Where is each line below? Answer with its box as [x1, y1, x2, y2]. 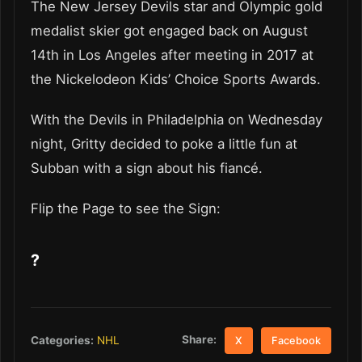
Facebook [271, 334, 322, 347]
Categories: [31, 333, 94, 347]
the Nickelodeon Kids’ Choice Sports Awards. [31, 71, 321, 88]
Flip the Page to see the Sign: [31, 200, 225, 217]
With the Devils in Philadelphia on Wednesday [31, 112, 322, 128]
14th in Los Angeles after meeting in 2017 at [31, 47, 314, 64]
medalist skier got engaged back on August [31, 23, 308, 40]
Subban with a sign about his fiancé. [31, 160, 263, 177]
